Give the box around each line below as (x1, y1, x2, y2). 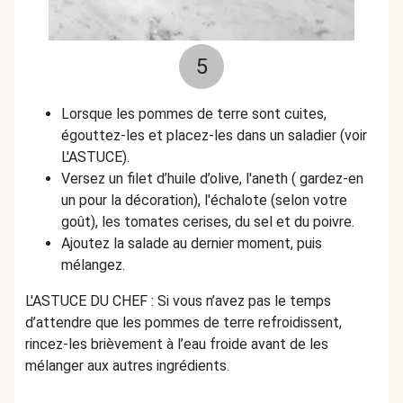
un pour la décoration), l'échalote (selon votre (61, 192, 347, 209)
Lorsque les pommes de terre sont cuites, (61, 105, 327, 122)
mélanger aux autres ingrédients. (25, 357, 229, 374)
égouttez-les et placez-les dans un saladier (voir (61, 127, 367, 144)
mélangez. (61, 256, 129, 273)
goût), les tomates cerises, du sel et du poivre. (61, 213, 358, 230)
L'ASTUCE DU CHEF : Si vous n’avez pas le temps (25, 292, 331, 309)
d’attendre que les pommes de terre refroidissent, (25, 314, 342, 331)
